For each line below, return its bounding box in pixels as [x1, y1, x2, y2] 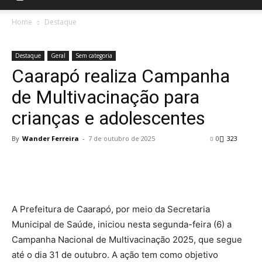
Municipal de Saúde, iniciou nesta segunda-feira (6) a [12, 219, 232, 230]
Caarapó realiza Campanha [12, 65, 230, 87]
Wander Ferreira [22, 134, 79, 143]
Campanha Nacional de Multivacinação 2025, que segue [12, 234, 242, 245]
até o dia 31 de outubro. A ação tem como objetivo [12, 249, 218, 260]
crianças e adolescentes [12, 107, 205, 129]
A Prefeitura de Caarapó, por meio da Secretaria [12, 204, 210, 215]
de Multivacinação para [12, 86, 199, 108]
